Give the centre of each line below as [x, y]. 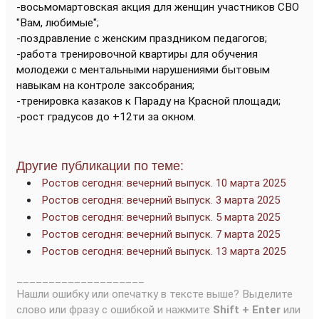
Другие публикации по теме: [100, 166]
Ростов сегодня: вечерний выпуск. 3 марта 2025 [161, 200]
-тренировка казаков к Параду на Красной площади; [148, 101]
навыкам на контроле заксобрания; [105, 85]
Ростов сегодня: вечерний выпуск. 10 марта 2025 [164, 183]
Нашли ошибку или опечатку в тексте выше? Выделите [155, 294]
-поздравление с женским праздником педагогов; [142, 38]
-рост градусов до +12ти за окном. [106, 117]
